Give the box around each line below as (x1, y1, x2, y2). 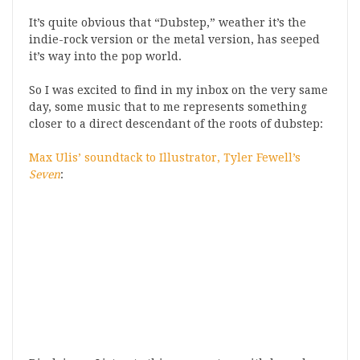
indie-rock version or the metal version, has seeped (29, 33, 320, 46)
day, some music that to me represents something (29, 100, 307, 113)
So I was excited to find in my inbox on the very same (29, 84, 328, 96)
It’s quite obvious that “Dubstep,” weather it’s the (29, 16, 306, 29)
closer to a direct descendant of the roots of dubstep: (29, 117, 323, 130)
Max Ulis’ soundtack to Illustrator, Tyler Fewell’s (29, 151, 301, 164)
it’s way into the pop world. (29, 50, 182, 63)
